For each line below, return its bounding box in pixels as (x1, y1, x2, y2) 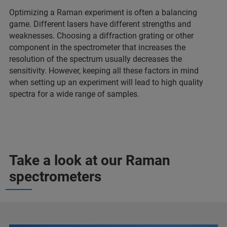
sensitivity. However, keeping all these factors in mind (9, 66, 199, 76)
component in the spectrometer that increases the (9, 43, 185, 53)
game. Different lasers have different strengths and (9, 19, 191, 29)
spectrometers (9, 168, 101, 185)
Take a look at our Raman (9, 152, 170, 169)
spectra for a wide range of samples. (9, 89, 139, 99)
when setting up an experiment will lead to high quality (9, 78, 203, 88)
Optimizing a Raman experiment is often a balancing (9, 8, 197, 18)
